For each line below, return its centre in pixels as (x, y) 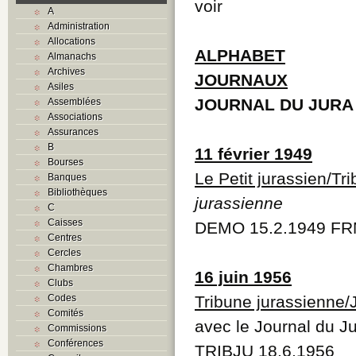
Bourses (66, 162)
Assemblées (74, 101)
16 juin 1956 (243, 277)
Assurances (73, 132)
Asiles (61, 86)
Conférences (75, 343)
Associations (75, 116)
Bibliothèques (77, 192)
